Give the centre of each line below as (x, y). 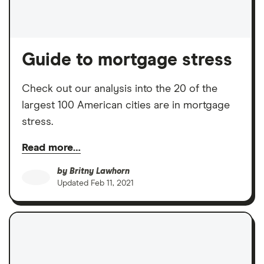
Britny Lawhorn (100, 172)
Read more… (51, 148)
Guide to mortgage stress (127, 60)
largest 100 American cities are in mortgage (126, 106)
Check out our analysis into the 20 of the (120, 89)
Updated (74, 184)
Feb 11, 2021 (112, 184)
